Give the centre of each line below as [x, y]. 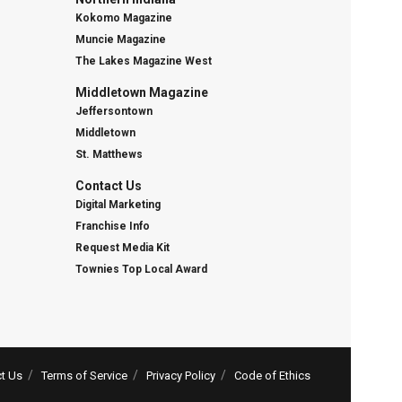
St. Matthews [109, 154]
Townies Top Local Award [141, 269]
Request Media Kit [122, 247]
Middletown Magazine [141, 92]
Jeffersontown [114, 111]
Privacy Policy [181, 376]
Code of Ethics [272, 376]
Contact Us [108, 185]
